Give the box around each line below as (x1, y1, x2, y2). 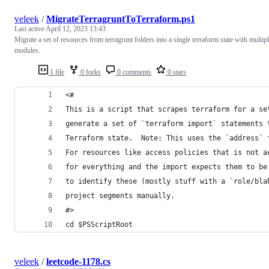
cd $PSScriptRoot (65, 220, 133, 229)
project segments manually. (65, 191, 175, 200)
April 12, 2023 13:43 (46, 24, 106, 33)
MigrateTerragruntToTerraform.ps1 (46, 13, 195, 24)
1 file (48, 67, 64, 76)
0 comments (115, 67, 151, 76)
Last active (14, 24, 46, 33)
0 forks (79, 67, 101, 76)
